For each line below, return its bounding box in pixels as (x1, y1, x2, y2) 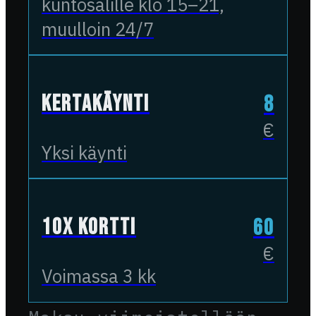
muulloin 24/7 (42, 18, 154, 42)
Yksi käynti (42, 141, 128, 165)
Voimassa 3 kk (42, 265, 157, 288)
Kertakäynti (42, 90, 150, 119)
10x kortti (42, 214, 137, 242)
